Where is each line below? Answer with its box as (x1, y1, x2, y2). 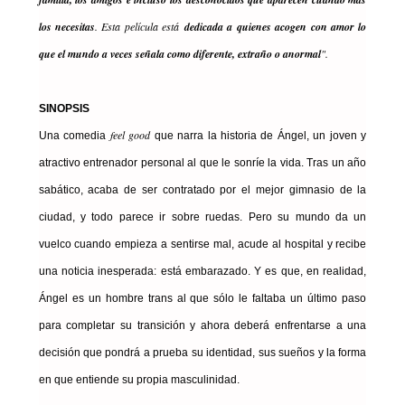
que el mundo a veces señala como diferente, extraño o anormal (38, 46, 321, 62)
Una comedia (38, 129, 110, 143)
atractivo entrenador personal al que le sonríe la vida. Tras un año (38, 156, 367, 170)
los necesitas (38, 19, 96, 35)
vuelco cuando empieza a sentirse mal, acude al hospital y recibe (38, 238, 367, 251)
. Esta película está (95, 19, 184, 34)
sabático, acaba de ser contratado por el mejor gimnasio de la (38, 184, 367, 197)
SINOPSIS (38, 102, 89, 116)
